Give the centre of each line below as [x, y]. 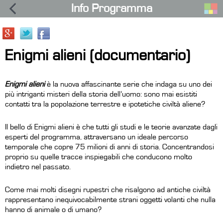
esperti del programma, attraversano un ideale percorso [97, 137]
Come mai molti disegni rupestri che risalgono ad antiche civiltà [108, 189]
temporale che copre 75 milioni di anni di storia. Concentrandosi [110, 147]
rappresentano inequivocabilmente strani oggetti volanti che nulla [110, 199]
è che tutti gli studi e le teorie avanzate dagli [146, 127]
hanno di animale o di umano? [53, 209]
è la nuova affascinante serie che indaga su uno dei [128, 84]
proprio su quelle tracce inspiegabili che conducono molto [99, 157]
